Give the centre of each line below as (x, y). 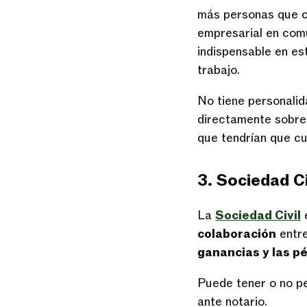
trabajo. (219, 70)
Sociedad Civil (258, 216)
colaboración (237, 234)
